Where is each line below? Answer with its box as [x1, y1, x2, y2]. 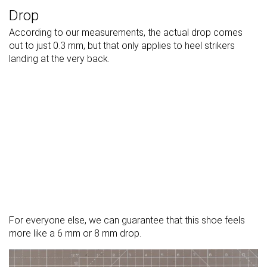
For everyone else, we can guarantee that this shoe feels [9, 215, 245, 226]
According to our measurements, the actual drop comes [9, 27, 243, 39]
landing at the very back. [9, 53, 110, 65]
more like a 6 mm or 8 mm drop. [9, 228, 141, 240]
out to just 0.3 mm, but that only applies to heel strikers [9, 40, 235, 52]
